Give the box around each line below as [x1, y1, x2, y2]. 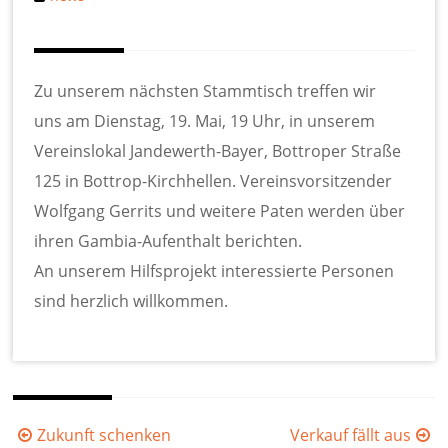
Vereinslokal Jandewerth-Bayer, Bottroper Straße [34, 140, 402, 163]
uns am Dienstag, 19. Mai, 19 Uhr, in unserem [34, 110, 376, 133]
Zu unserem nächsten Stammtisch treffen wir [34, 80, 377, 103]
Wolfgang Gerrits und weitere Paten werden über [34, 200, 406, 223]
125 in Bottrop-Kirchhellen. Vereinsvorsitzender [34, 170, 393, 193]
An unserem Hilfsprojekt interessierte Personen [34, 260, 395, 283]
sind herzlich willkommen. [34, 290, 229, 313]
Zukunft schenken [37, 423, 172, 446]
